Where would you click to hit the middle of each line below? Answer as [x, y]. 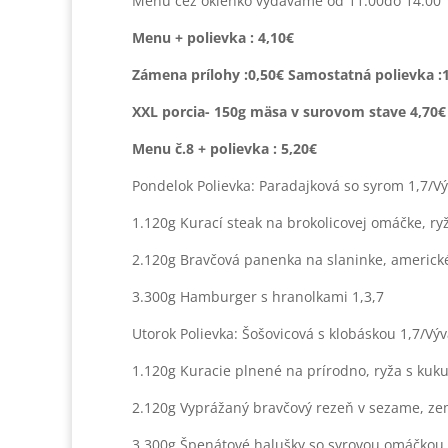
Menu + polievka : [193, 37]
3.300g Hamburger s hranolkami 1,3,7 [258, 296]
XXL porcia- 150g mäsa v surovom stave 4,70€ [289, 111]
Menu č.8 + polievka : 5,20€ [224, 148]
